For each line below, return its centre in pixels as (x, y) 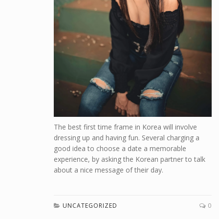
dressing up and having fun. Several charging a (127, 137)
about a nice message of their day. (109, 170)
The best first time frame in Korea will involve (125, 127)
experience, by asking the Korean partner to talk (130, 159)
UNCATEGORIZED (90, 205)
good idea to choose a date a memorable (120, 148)
